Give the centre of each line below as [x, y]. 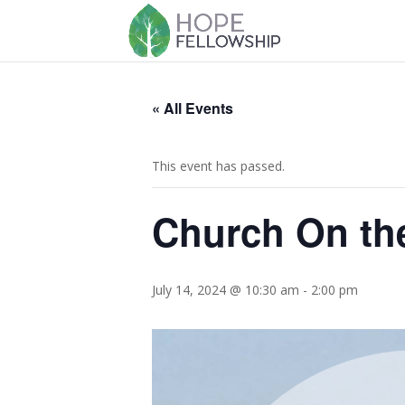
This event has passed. [218, 166]
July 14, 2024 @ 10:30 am [226, 290]
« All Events [193, 108]
